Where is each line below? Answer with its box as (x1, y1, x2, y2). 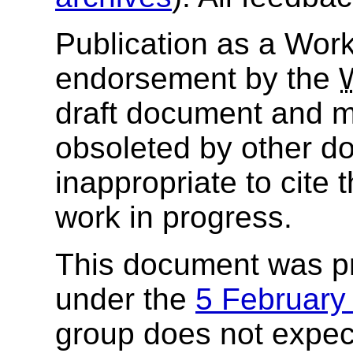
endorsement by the (55, 61, 339, 96)
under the (55, 282, 195, 317)
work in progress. (55, 200, 292, 235)
